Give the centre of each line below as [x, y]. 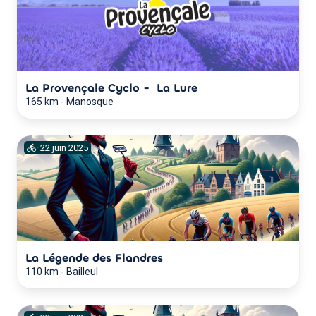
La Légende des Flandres [94, 257]
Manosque [90, 101]
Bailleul [82, 271]
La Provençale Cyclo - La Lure [111, 87]
